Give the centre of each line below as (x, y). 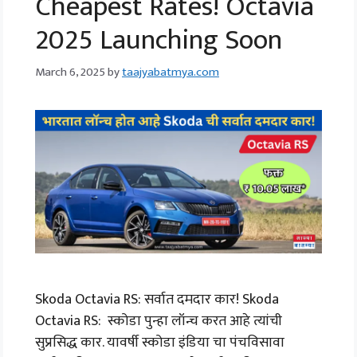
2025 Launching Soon (159, 40)
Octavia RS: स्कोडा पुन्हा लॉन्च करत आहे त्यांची (159, 321)
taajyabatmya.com (171, 72)
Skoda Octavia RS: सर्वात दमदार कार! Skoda (157, 299)
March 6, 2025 (70, 72)
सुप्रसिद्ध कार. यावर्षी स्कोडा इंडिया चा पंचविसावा (160, 342)
